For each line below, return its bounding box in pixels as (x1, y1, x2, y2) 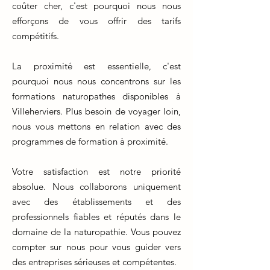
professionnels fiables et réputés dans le (12, 211, 181, 222)
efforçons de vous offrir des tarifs (12, 15, 181, 27)
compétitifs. (12, 30, 59, 42)
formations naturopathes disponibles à (12, 90, 181, 102)
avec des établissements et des (12, 196, 181, 207)
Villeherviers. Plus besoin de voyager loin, (12, 105, 181, 117)
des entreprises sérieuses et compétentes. (12, 256, 177, 268)
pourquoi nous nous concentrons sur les (12, 75, 181, 87)
